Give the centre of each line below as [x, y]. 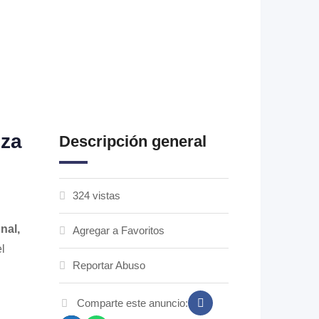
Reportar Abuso [109, 265]
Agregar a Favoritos [119, 230]
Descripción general [133, 141]
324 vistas [97, 195]
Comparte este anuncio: [133, 303]
